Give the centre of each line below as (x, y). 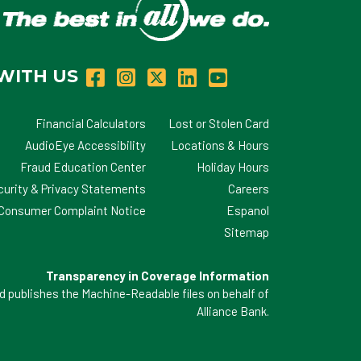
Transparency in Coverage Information (158, 276)
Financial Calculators (91, 124)
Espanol (248, 211)
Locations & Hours (220, 145)
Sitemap (247, 232)
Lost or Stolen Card (219, 124)
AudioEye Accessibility (86, 145)
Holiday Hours (233, 167)
